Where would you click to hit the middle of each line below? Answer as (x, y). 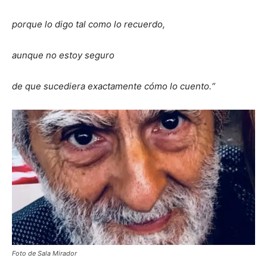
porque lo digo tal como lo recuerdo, (89, 24)
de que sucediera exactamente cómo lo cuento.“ (114, 86)
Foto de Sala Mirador (44, 253)
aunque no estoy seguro (63, 55)
